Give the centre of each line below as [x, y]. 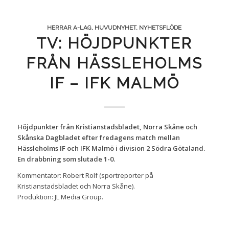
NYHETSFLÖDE [161, 27]
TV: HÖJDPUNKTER [114, 43]
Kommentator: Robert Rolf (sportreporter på [85, 175]
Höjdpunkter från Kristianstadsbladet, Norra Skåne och [107, 127]
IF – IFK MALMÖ [114, 83]
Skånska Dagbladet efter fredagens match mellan [98, 137]
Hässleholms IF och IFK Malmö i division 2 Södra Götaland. [111, 148]
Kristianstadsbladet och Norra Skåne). [76, 186]
